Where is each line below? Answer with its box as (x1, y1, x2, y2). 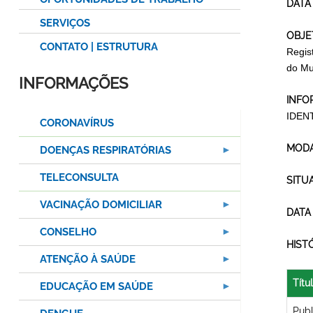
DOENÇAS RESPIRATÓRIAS (40, 144, 171, 157)
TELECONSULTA (40, 171, 119, 184)
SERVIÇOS (40, 17, 90, 30)
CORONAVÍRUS (40, 117, 114, 130)
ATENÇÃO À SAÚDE (40, 253, 136, 266)
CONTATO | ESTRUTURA (40, 41, 158, 54)
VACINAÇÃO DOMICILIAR (40, 198, 162, 212)
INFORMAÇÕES (19, 74, 128, 93)
